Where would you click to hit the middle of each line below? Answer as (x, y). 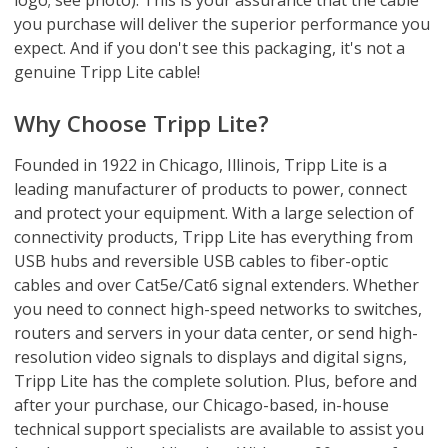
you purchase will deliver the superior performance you (222, 23)
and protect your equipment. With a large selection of (214, 212)
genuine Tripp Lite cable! (107, 71)
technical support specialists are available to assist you (219, 428)
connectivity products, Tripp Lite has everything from (213, 236)
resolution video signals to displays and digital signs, (210, 356)
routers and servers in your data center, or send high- (216, 332)
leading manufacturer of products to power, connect (210, 188)
